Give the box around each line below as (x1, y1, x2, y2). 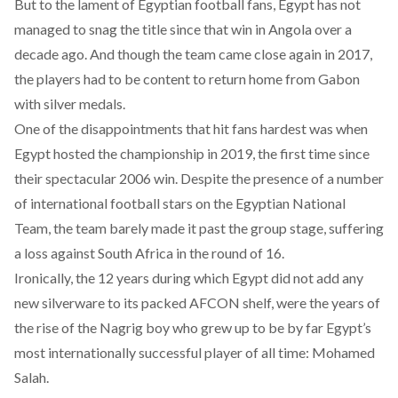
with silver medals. (14, 95, 125, 112)
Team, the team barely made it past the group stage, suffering (14, 219, 384, 236)
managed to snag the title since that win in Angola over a (14, 20, 352, 37)
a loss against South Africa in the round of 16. (14, 244, 284, 261)
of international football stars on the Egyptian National (14, 195, 346, 211)
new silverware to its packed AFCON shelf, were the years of (14, 294, 380, 311)
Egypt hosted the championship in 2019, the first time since (14, 145, 370, 162)
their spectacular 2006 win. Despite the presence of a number (14, 170, 384, 187)
